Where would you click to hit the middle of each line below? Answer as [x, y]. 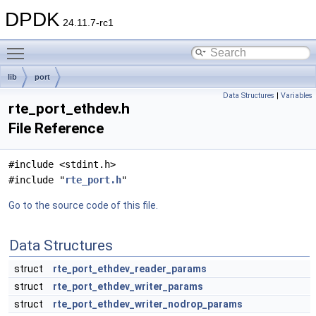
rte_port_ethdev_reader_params [130, 269]
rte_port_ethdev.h [69, 109]
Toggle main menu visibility [92, 46]
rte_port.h [93, 180]
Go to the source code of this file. [83, 205]
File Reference [56, 128]
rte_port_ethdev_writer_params [128, 286]
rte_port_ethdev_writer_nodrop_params [148, 304]
